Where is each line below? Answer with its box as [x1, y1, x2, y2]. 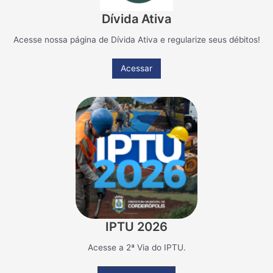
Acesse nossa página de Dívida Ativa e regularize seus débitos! [13, 35, 260, 45]
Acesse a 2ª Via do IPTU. [87, 243, 186, 253]
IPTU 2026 [105, 219, 168, 235]
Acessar [121, 63, 152, 74]
